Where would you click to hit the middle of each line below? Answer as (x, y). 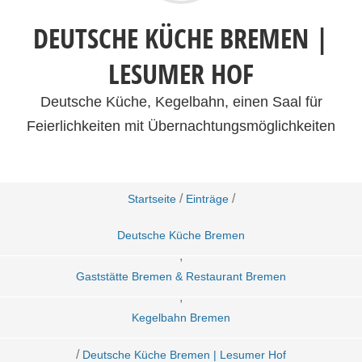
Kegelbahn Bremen (181, 318)
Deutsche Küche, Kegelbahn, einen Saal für (181, 102)
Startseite (152, 199)
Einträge (207, 199)
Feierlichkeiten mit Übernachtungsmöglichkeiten (181, 126)
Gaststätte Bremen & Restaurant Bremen (181, 276)
